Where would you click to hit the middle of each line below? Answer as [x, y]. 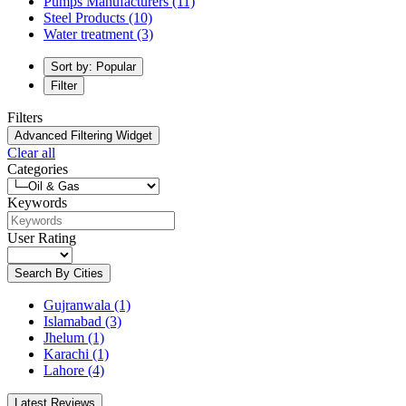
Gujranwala [77, 304]
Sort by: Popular [93, 66]
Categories [38, 169]
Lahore [64, 370]
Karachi [66, 353]
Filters [25, 117]
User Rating [42, 237]
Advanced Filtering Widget [83, 135]
